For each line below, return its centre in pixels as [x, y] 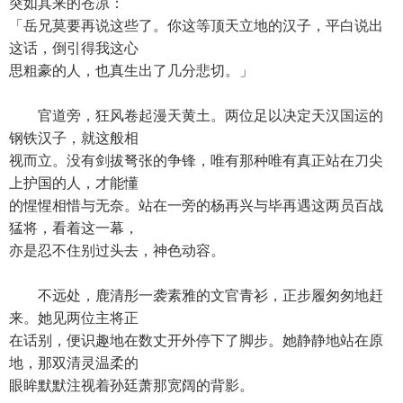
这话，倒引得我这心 [74, 48]
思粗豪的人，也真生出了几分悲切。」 [131, 71]
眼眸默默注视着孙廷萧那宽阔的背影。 [131, 385]
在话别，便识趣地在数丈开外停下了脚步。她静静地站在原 [196, 340]
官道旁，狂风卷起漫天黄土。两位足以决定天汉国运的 [196, 116]
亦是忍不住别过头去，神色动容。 [117, 251]
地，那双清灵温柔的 [74, 363]
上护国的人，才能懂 [74, 183]
